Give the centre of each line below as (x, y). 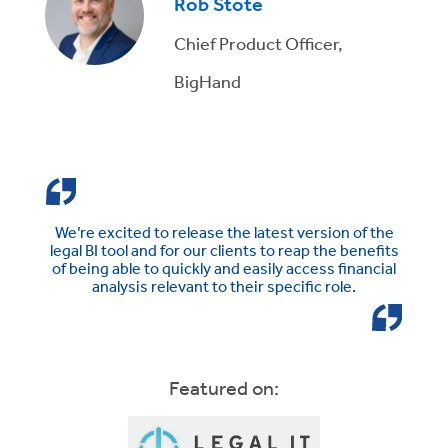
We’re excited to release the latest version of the (224, 232)
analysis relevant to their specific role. (224, 286)
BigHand (208, 80)
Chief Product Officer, (259, 42)
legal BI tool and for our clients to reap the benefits (224, 250)
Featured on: (224, 388)
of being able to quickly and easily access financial (224, 268)
